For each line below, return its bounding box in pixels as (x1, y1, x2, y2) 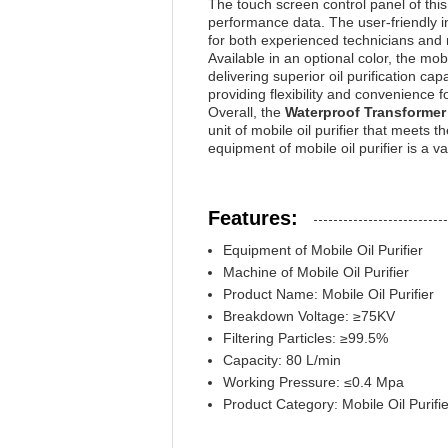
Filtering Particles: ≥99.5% (223, 330, 388, 346)
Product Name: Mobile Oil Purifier (223, 286, 434, 302)
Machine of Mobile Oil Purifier (223, 264, 409, 280)
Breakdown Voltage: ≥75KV (223, 308, 395, 324)
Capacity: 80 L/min (223, 352, 341, 368)
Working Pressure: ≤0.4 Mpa (223, 374, 404, 390)
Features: (208, 207, 298, 229)
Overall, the (208, 104, 285, 120)
